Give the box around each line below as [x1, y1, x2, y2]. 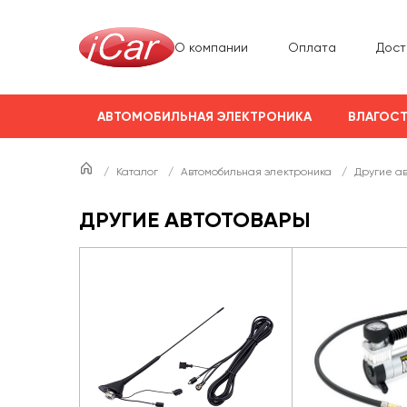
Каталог [116, 165, 161, 178]
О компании [174, 39, 248, 55]
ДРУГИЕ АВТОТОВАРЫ [79, 206, 311, 233]
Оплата [288, 39, 336, 55]
